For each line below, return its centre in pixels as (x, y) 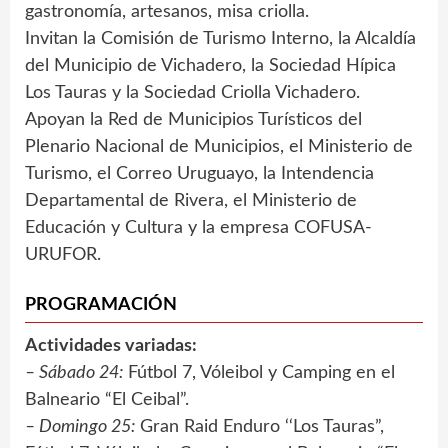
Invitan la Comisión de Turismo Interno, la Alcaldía (220, 39)
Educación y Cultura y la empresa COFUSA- (198, 228)
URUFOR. (63, 255)
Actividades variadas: (111, 346)
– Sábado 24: (74, 373)
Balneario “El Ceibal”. (107, 400)
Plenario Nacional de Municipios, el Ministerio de (219, 147)
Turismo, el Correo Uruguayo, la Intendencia (199, 174)
